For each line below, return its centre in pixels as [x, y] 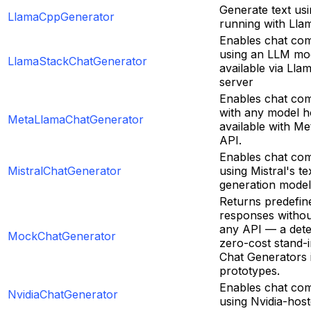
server [236, 82]
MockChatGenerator [62, 236]
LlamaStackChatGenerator [77, 61]
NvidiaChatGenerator [63, 294]
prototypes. [250, 270]
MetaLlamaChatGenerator [76, 119]
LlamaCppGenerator [61, 16]
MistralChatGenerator [65, 170]
